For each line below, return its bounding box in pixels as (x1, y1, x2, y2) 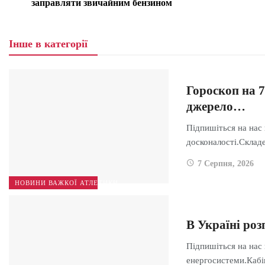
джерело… (186, 100, 245, 114)
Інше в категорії (9, 37, 88, 50)
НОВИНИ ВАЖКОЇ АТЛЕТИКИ (15, 179, 118, 186)
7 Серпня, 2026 (198, 159, 254, 169)
